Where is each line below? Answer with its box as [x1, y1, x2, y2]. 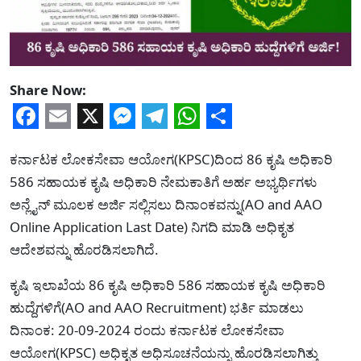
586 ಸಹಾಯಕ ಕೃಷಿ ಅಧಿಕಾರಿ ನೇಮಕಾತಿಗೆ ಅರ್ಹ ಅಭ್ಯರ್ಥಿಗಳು [10, 172, 317, 191]
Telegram [142, 123, 255, 159]
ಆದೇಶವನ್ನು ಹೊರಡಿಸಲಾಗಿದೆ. [10, 239, 159, 259]
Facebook [13, 123, 128, 159]
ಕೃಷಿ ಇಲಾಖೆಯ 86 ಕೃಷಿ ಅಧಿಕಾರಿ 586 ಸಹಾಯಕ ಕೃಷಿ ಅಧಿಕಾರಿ [10, 275, 326, 294]
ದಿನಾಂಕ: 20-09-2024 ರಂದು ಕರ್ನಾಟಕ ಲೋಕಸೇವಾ [10, 320, 284, 339]
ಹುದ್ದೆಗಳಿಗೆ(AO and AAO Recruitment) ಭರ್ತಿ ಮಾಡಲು [10, 297, 304, 317]
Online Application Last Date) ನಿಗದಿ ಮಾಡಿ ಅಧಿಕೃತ [10, 217, 294, 236]
